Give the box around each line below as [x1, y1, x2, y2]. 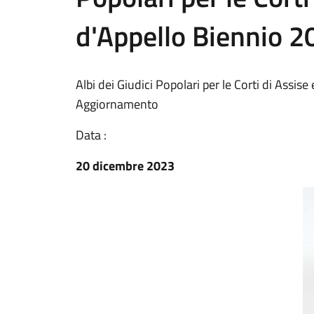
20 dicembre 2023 [76, 156, 175, 175]
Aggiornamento [76, 94, 158, 114]
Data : [76, 125, 107, 144]
